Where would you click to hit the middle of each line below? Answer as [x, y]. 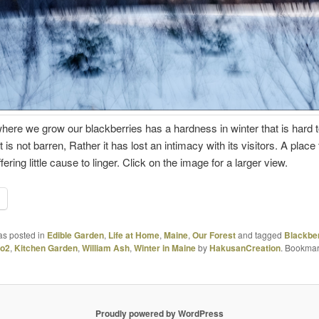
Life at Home [134, 235]
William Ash [105, 248]
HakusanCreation [245, 248]
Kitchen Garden [46, 248]
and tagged [260, 235]
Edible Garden [75, 235]
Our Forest [214, 235]
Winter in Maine [164, 248]
